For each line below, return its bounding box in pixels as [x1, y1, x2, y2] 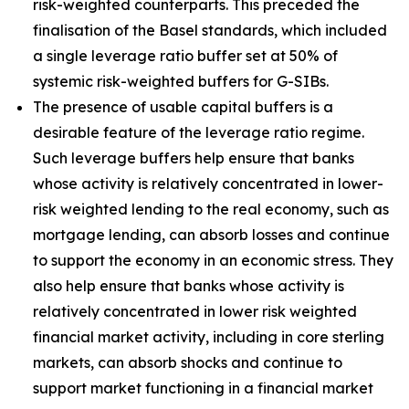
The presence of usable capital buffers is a [33, 98, 333, 116]
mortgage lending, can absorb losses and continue [33, 225, 390, 244]
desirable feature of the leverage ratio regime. [33, 123, 364, 142]
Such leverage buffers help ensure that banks [33, 149, 354, 167]
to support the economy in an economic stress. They [33, 251, 393, 269]
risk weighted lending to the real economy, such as [33, 200, 389, 218]
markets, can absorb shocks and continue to [33, 353, 342, 372]
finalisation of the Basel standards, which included [33, 21, 387, 39]
